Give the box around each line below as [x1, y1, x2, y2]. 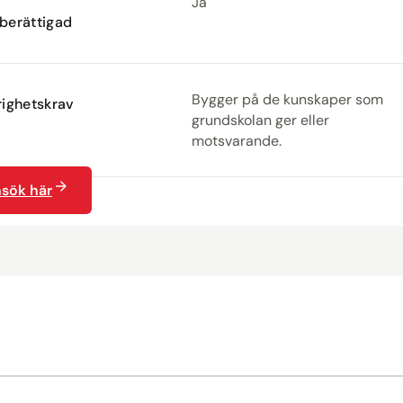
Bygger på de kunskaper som [192, 89, 384, 109]
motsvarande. [192, 130, 282, 150]
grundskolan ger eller [192, 110, 330, 130]
